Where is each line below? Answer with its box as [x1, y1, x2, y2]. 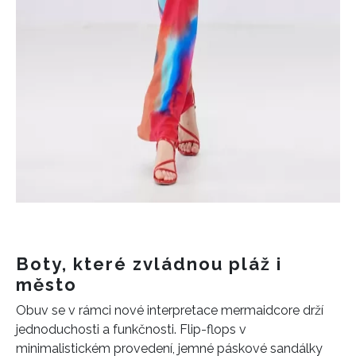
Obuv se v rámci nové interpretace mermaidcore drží [16, 303, 323, 319]
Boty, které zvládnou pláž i [16, 253, 282, 275]
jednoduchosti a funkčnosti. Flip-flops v [16, 322, 246, 338]
